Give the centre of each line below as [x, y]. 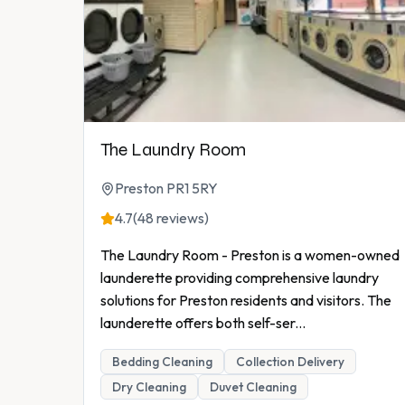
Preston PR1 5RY [166, 188]
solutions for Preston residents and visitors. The [246, 301]
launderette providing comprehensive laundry [240, 278]
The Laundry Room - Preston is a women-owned [250, 255]
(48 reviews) [171, 218]
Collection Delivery [290, 362]
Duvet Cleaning [253, 387]
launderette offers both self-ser [198, 323]
